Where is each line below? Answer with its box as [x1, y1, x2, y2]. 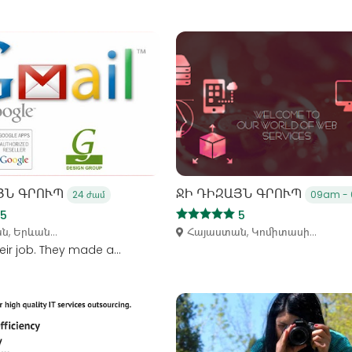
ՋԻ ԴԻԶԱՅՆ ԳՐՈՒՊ [176, 184, 305, 203]
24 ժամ [71, 187, 105, 201]
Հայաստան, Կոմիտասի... [187, 223, 317, 240]
